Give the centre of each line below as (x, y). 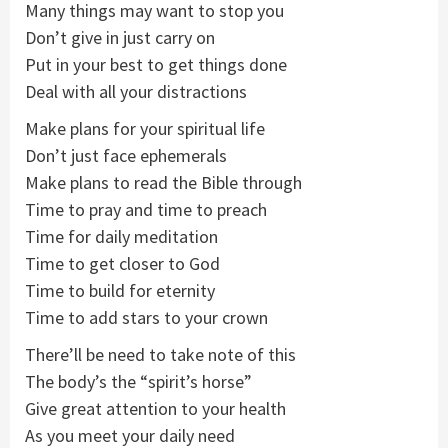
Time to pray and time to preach (146, 210)
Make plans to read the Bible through (163, 183)
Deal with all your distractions (136, 92)
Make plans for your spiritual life (145, 129)
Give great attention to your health (155, 409)
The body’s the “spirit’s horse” (138, 382)
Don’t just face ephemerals (126, 156)
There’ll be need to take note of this (160, 355)
